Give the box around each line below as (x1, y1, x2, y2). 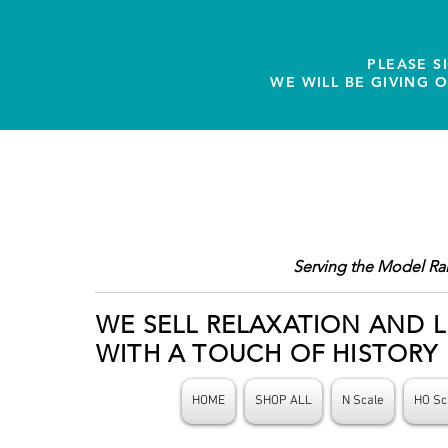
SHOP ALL (255, 393, 312, 409)
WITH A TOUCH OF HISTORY (96, 339, 439, 368)
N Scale (342, 393, 384, 409)
